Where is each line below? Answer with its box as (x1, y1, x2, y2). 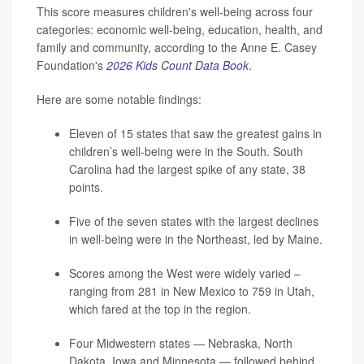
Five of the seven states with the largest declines (69, 212, 318, 229)
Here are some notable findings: (37, 90, 201, 107)
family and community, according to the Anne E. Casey (37, 38, 317, 55)
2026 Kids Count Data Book (106, 56, 249, 73)
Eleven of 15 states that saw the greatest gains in (69, 124, 322, 141)
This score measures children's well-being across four (37, 2, 313, 19)
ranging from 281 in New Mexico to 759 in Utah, (69, 282, 314, 299)
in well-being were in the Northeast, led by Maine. (69, 230, 323, 247)
